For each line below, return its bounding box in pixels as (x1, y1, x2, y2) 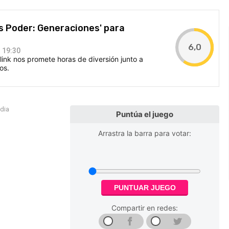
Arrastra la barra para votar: (98, 128, 191, 138)
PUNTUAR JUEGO (113, 183, 176, 192)
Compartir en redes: (111, 203, 178, 212)
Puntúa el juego (116, 109, 173, 119)
